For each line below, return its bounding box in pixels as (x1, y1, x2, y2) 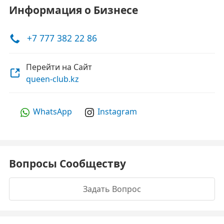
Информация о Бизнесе (9, 3, 138, 17)
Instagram (97, 106, 137, 117)
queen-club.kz (26, 73, 79, 84)
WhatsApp (33, 106, 72, 117)
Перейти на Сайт (26, 61, 92, 72)
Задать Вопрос (83, 183, 141, 194)
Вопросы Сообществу (9, 156, 126, 170)
